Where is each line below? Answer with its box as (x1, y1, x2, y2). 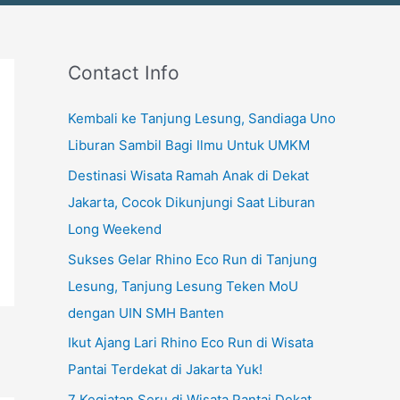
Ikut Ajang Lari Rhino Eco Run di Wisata (68, 334, 313, 352)
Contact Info (68, 62, 179, 84)
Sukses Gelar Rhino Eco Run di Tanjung (68, 250, 317, 268)
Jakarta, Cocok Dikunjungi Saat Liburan (68, 193, 315, 211)
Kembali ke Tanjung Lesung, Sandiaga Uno (68, 110, 336, 127)
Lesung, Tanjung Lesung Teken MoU (68, 277, 298, 295)
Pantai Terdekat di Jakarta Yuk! (68, 361, 262, 379)
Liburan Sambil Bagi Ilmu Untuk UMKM (68, 137, 310, 154)
